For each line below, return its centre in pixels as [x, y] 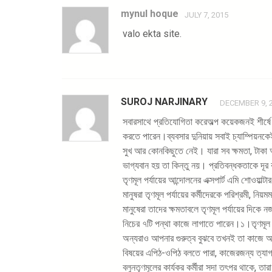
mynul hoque [150, 14]
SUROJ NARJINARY [164, 102]
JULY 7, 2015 [206, 15]
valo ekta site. [152, 34]
